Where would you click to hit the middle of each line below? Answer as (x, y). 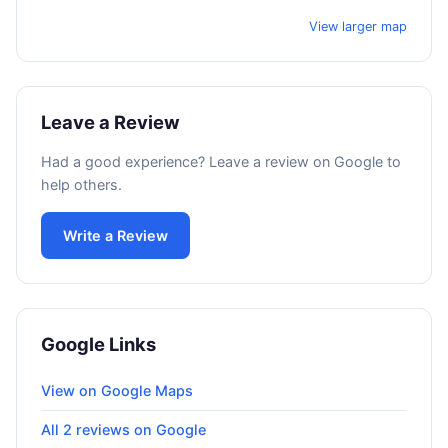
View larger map (358, 27)
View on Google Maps (117, 391)
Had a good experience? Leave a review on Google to (221, 162)
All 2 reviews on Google (123, 430)
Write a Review (115, 236)
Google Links (98, 344)
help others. (81, 185)
